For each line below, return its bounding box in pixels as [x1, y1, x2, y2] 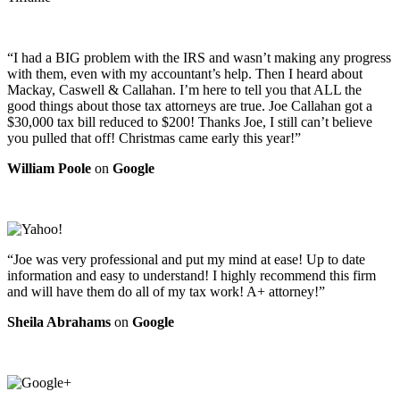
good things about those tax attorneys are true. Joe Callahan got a [7, 97, 372, 113]
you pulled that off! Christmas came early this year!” [7, 129, 301, 146]
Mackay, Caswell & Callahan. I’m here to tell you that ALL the [7, 81, 362, 97]
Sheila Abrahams [7, 313, 111, 329]
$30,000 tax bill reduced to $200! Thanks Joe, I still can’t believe [7, 113, 372, 129]
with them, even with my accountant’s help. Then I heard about [7, 65, 362, 81]
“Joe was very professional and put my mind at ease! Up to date [7, 251, 365, 267]
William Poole [7, 160, 91, 176]
